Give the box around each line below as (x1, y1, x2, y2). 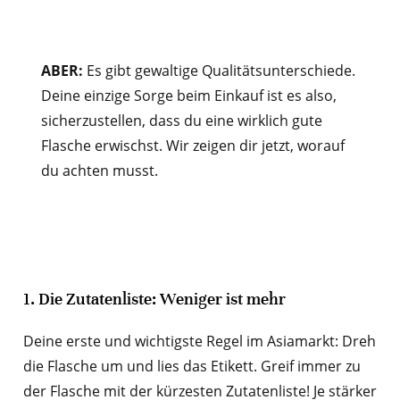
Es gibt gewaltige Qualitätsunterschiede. (82, 61, 355, 81)
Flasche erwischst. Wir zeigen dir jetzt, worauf (40, 136, 345, 156)
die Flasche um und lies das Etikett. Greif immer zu (22, 356, 361, 377)
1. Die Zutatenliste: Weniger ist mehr (22, 290, 286, 309)
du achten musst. (40, 161, 158, 181)
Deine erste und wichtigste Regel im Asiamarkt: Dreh (22, 331, 376, 352)
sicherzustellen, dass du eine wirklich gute (40, 111, 322, 131)
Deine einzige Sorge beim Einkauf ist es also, (40, 86, 337, 106)
